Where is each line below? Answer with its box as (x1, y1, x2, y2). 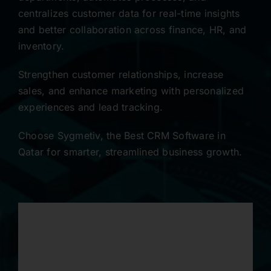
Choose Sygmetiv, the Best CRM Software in (18, 129, 226, 142)
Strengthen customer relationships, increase (18, 68, 224, 80)
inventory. (18, 39, 65, 52)
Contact (13, 12, 54, 25)
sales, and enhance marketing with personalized (18, 84, 244, 97)
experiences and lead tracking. (18, 100, 163, 113)
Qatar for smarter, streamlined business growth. (18, 145, 243, 158)
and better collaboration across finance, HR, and (18, 23, 247, 36)
